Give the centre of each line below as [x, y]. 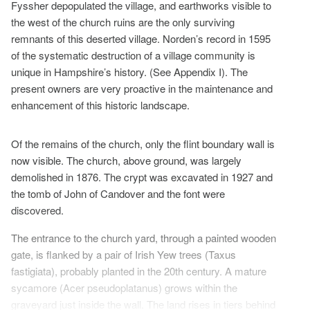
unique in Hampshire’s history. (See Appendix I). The [129, 71]
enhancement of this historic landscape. [100, 104]
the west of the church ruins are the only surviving [123, 21]
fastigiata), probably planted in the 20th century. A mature [139, 271]
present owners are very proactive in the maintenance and [142, 88]
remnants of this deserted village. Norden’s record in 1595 [141, 38]
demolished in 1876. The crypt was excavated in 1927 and [142, 176]
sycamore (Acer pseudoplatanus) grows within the [124, 287]
